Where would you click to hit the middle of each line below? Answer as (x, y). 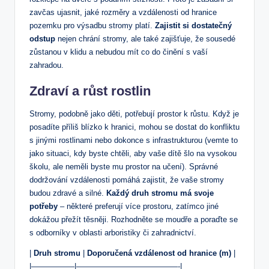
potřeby (44, 206)
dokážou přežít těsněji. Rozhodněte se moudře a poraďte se (134, 219)
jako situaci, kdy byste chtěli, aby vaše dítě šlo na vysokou (133, 153)
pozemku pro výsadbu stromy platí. (92, 25)
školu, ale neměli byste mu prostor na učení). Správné (124, 166)
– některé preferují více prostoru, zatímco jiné (138, 206)
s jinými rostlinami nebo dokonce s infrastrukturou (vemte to (134, 140)
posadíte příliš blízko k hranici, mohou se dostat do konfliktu (134, 127)
